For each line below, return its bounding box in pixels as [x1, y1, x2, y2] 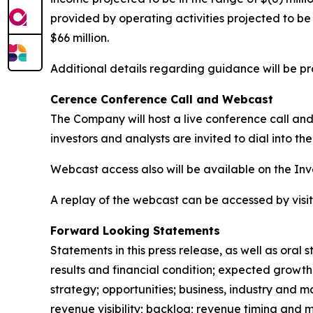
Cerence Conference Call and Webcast [50, 92, 273, 106]
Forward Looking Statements [50, 224, 220, 238]
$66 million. [50, 31, 109, 45]
